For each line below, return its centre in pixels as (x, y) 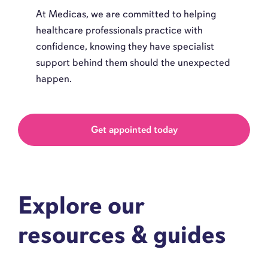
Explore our (81, 205)
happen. (54, 78)
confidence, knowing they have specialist (125, 46)
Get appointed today (134, 129)
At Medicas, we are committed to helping (126, 14)
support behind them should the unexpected (133, 62)
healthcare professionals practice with (119, 30)
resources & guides (122, 234)
